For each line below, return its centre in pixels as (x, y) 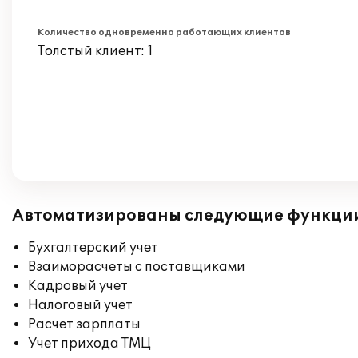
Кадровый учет (78, 286)
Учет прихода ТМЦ (89, 344)
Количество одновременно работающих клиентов (164, 32)
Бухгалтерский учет (93, 248)
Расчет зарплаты (84, 324)
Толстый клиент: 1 (95, 51)
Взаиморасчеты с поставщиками (137, 267)
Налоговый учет (80, 305)
